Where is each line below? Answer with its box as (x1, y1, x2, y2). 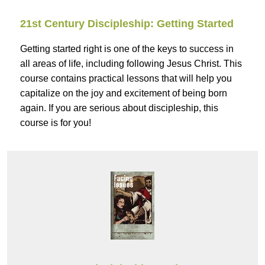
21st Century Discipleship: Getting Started (20, 18, 234, 30)
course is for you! (20, 118, 91, 128)
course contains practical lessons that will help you (20, 73, 232, 84)
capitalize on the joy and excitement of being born (20, 88, 227, 99)
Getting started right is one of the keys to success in (20, 44, 234, 54)
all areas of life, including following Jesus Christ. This (20, 59, 242, 69)
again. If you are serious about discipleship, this (20, 103, 218, 114)
